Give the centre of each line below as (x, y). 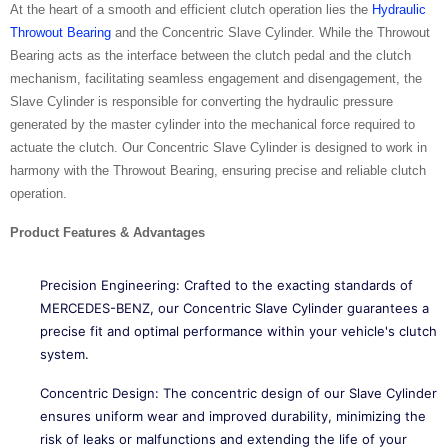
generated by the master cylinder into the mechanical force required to (212, 124)
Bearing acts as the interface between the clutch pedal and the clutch (210, 55)
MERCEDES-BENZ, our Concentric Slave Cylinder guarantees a (234, 308)
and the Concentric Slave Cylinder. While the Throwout (270, 32)
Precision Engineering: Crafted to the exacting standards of (226, 285)
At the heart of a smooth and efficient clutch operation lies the (191, 9)
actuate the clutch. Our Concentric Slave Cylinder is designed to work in (218, 147)
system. (64, 354)
